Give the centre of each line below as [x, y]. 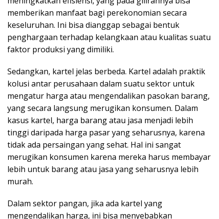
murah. [20, 181]
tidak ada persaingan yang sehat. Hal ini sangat [94, 144]
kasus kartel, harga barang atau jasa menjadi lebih [100, 120]
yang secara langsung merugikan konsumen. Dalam [103, 108]
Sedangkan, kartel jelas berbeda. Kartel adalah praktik [106, 71]
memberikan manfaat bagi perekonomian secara [97, 12]
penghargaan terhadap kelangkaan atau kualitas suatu [109, 37]
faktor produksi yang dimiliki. [61, 49]
